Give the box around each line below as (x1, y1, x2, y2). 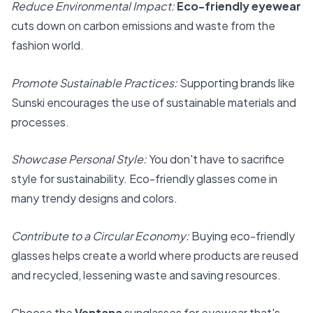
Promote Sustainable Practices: (11, 75, 177, 90)
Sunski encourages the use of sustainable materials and (11, 94, 296, 110)
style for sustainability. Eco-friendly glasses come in (11, 171, 277, 187)
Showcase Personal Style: (11, 152, 147, 167)
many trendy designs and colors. (11, 191, 177, 206)
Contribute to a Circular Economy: (11, 228, 189, 243)
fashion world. (11, 38, 84, 53)
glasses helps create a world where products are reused (11, 247, 298, 263)
